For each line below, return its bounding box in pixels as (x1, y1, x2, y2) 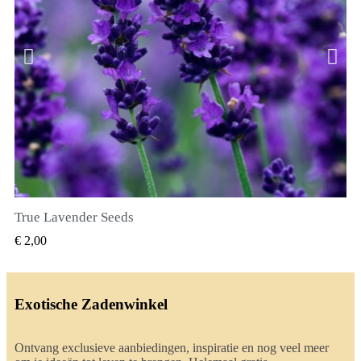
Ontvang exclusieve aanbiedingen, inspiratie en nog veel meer (15, 340, 329, 355)
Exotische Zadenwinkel (15, 295, 168, 313)
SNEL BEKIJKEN (138, 213, 223, 226)
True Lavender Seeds (15, 209, 134, 225)
